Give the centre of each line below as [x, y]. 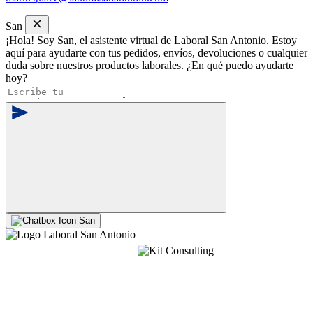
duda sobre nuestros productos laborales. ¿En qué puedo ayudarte [150, 65]
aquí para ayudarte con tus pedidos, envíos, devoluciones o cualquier [156, 52]
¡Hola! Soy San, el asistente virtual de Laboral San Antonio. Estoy [151, 40]
